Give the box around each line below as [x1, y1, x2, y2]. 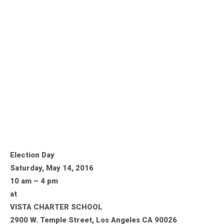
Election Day [10, 150, 54, 159]
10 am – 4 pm [10, 176, 58, 185]
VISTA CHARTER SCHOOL [10, 202, 102, 211]
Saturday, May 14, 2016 [10, 163, 93, 172]
